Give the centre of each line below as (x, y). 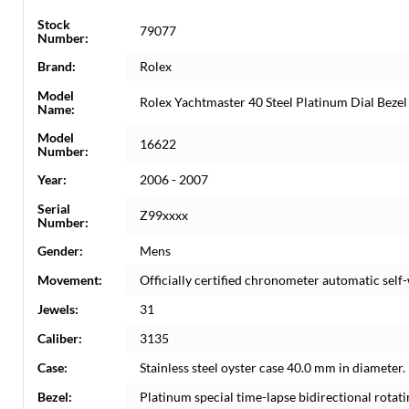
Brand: (57, 66)
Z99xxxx (164, 215)
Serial (54, 208)
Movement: (70, 279)
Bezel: (55, 396)
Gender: (60, 250)
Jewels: (58, 309)
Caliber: (60, 338)
